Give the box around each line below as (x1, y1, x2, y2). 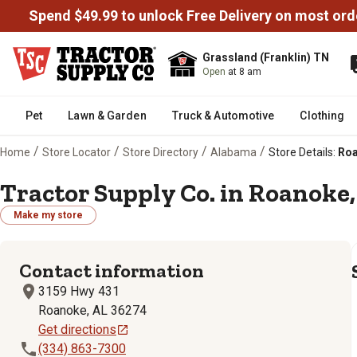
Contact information (19, 259, 204, 282)
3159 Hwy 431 (38, 284, 120, 299)
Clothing (300, 109, 345, 122)
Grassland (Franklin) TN (202, 51, 329, 64)
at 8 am (228, 66, 261, 77)
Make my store (14, 210, 83, 221)
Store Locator (42, 145, 111, 159)
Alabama (210, 145, 257, 159)
